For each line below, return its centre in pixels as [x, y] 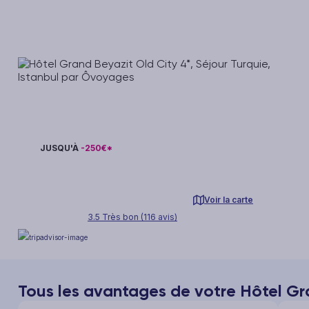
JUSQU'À [60, 148]
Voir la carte [229, 200]
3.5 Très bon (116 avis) [132, 217]
